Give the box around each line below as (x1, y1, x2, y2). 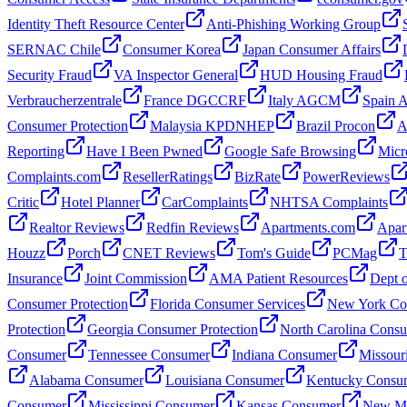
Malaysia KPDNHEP (150, 117, 274, 134)
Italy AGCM (268, 92, 341, 108)
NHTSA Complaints (270, 194, 388, 210)
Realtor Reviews (29, 219, 124, 235)
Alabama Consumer (29, 372, 144, 388)
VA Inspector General (114, 66, 238, 83)
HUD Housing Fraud (260, 66, 382, 83)
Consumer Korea (123, 41, 221, 57)
